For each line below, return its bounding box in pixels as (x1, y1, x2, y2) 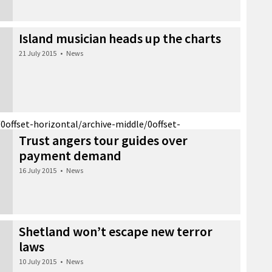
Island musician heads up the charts (19, 29, 221, 47)
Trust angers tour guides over (19, 131, 188, 149)
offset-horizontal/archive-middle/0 (5, 117, 152, 130)
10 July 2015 (19, 256, 56, 266)
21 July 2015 (19, 48, 56, 58)
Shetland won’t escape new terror (19, 222, 212, 240)
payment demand (19, 146, 121, 164)
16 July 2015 (19, 165, 56, 175)
